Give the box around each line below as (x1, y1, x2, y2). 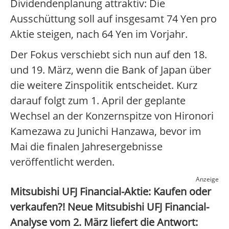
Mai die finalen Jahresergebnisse (10, 140, 163, 154)
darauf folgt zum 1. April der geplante (10, 94, 186, 108)
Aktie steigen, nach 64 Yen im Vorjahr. (10, 27, 188, 41)
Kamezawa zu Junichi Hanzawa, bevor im (10, 124, 201, 139)
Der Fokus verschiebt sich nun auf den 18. (10, 48, 207, 62)
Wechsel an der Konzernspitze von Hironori (10, 109, 214, 123)
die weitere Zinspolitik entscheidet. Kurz (10, 78, 197, 93)
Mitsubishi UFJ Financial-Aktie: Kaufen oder (10, 185, 211, 199)
